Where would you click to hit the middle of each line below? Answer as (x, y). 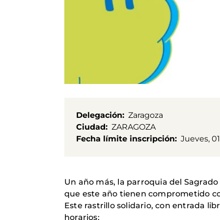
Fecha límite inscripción (125, 138)
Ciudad (91, 127)
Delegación (99, 115)
